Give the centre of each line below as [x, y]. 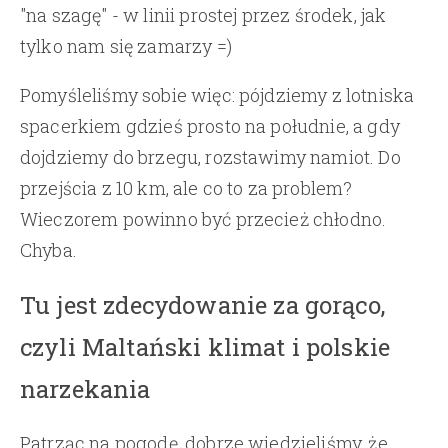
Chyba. [48, 249]
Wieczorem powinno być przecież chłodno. [203, 218]
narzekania [85, 388]
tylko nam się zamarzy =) [126, 45]
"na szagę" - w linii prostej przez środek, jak [203, 14]
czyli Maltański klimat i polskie [205, 346]
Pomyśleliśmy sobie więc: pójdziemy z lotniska [217, 94]
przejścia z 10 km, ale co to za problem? [186, 187]
